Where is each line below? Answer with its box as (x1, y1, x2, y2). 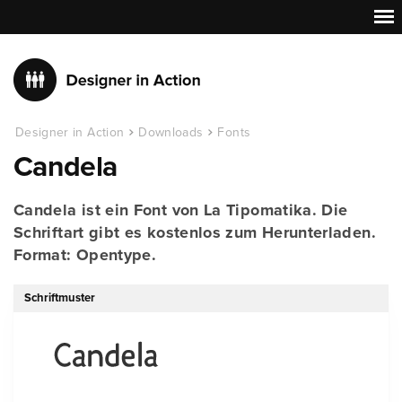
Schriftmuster (24, 291, 95, 305)
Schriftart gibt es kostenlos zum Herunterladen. (13, 223, 376, 242)
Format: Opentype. (13, 245, 157, 265)
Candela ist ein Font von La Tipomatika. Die (13, 200, 348, 220)
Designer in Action (15, 125, 125, 140)
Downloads (138, 125, 204, 140)
